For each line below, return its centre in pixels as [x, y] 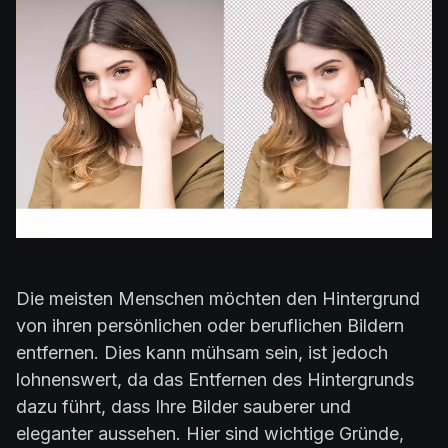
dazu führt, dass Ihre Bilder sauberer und [183, 406]
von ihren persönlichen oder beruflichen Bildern [210, 325]
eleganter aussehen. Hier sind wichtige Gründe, [210, 433]
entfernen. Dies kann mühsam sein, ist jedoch [202, 352]
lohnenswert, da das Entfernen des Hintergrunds [215, 379]
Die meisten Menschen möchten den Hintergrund [218, 298]
